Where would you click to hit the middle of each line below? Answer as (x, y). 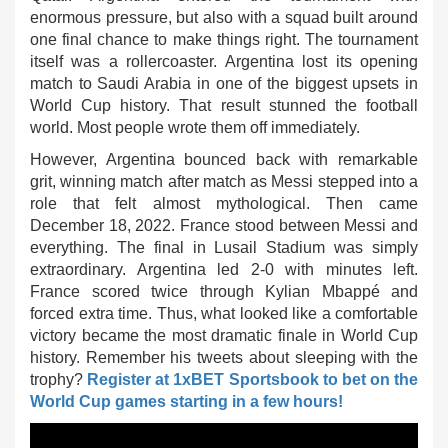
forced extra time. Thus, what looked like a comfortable (224, 313)
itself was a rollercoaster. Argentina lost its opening (224, 61)
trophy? (59, 379)
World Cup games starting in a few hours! (186, 401)
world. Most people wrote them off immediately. (195, 127)
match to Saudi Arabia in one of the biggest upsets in (224, 83)
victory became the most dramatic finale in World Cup (224, 335)
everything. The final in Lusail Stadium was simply (224, 247)
